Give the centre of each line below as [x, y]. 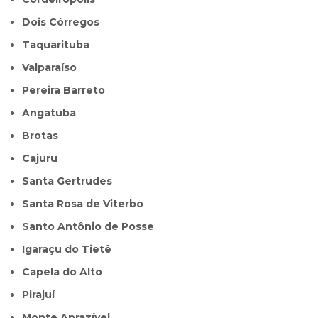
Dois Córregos [65, 22]
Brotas [44, 136]
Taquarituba [60, 45]
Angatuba [53, 113]
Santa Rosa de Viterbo [87, 204]
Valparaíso [53, 68]
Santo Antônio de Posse [92, 227]
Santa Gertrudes [71, 181]
